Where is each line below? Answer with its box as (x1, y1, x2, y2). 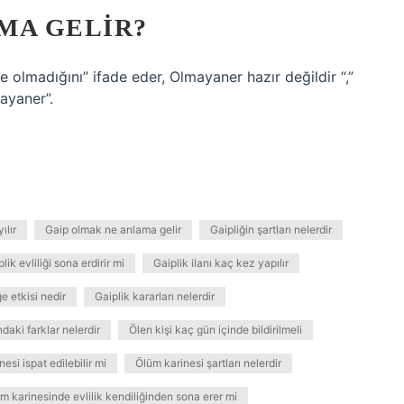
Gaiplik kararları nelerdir (95, 289, 215, 303)
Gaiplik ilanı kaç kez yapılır (153, 256, 289, 270)
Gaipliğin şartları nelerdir (210, 223, 332, 236)
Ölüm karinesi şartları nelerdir (135, 356, 281, 370)
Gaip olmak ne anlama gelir (45, 223, 181, 236)
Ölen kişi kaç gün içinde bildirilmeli (129, 323, 302, 336)
